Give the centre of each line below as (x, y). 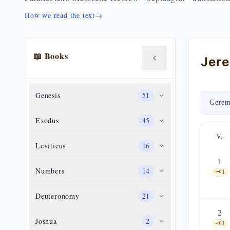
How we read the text (60, 15)
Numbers (50, 171)
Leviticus (51, 146)
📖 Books (51, 56)
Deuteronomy (57, 196)
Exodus (47, 120)
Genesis (48, 95)
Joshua (46, 221)
